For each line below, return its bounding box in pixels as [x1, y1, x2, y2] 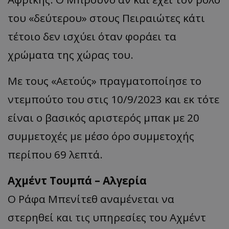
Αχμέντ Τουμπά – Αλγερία [8, 173, 147, 188]
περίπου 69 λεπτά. [8, 147, 103, 162]
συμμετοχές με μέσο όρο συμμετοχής [8, 128, 194, 143]
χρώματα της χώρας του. [8, 47, 133, 62]
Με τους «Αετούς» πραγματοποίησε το [8, 73, 201, 88]
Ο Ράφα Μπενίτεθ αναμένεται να [8, 191, 174, 206]
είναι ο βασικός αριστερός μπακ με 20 [8, 110, 199, 125]
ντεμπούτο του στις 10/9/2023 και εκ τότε [8, 91, 219, 106]
